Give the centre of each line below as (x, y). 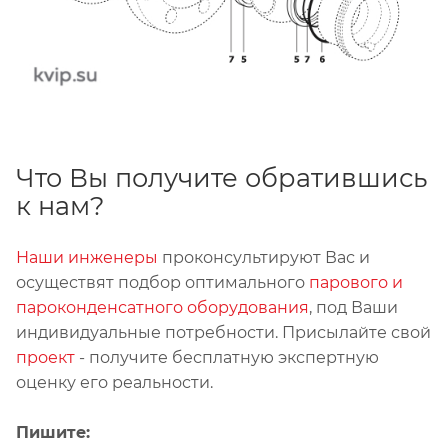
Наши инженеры (87, 257)
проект (45, 357)
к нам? (60, 205)
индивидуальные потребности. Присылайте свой (223, 332)
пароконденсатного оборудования (162, 307)
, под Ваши (353, 307)
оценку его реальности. (114, 382)
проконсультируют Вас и (264, 257)
